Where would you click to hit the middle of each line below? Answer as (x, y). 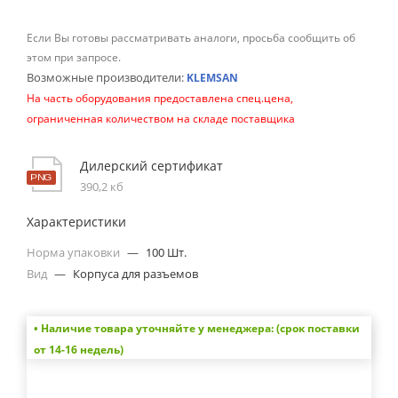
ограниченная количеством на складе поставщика (161, 119)
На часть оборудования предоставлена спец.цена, (160, 98)
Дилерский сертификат (151, 166)
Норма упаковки (75, 252)
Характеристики (76, 222)
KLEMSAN (212, 78)
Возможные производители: (107, 77)
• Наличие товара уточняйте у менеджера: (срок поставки (196, 328)
